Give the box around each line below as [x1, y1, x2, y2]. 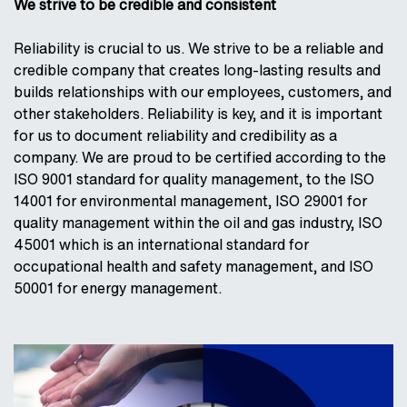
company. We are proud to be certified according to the [14, 146, 386, 168]
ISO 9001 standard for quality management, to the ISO [14, 168, 374, 190]
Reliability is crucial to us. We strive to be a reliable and [14, 37, 383, 59]
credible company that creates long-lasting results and [14, 59, 381, 81]
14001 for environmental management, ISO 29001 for [14, 190, 367, 212]
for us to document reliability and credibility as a [14, 124, 337, 146]
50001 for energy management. [14, 277, 222, 299]
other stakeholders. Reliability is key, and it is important [14, 103, 382, 124]
